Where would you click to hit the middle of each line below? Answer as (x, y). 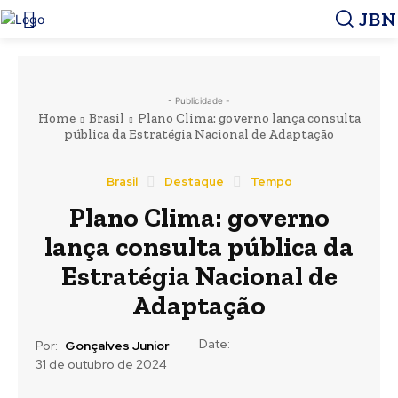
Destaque (194, 182)
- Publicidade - (199, 101)
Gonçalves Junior (117, 345)
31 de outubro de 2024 (101, 365)
